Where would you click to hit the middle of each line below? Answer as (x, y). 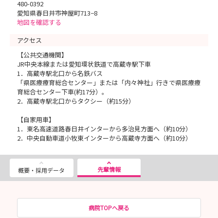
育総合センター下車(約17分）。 (63, 91)
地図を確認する (39, 22)
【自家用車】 (36, 119)
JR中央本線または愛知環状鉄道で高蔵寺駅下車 (84, 64)
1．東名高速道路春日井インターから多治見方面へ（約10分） (104, 128)
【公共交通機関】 (42, 54)
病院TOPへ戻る (109, 207)
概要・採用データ (42, 170)
